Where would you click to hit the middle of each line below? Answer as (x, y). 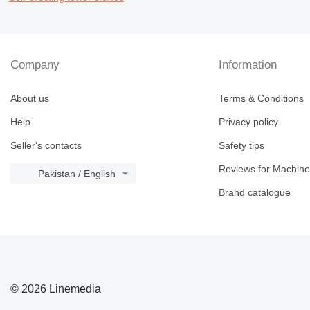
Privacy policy (249, 122)
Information (248, 65)
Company (35, 65)
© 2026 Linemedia (56, 289)
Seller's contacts (46, 145)
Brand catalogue (255, 192)
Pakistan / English (77, 174)
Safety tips (242, 145)
